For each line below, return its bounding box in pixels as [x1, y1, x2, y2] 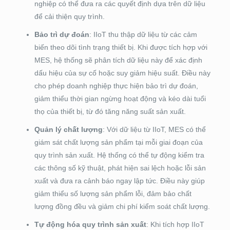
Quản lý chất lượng [34, 125, 103, 134]
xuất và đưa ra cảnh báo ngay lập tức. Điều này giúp [34, 177, 205, 185]
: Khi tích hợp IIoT [146, 220, 204, 229]
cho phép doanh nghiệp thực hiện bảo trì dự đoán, [34, 82, 198, 90]
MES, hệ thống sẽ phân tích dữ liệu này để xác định [34, 56, 202, 65]
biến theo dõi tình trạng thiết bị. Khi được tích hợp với [34, 43, 207, 52]
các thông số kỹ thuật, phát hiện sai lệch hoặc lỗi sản [34, 164, 206, 172]
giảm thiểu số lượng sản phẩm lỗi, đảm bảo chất [34, 189, 191, 198]
